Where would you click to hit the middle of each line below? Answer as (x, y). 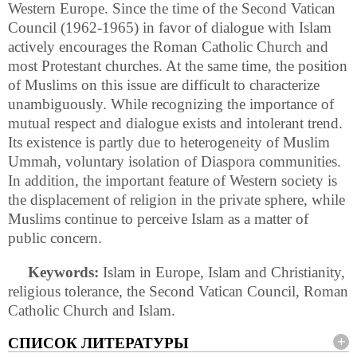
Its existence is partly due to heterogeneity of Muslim (169, 142)
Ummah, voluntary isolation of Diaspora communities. (175, 161)
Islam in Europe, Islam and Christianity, (222, 272)
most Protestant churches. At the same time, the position (178, 65)
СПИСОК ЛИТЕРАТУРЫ (98, 343)
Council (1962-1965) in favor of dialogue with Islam (170, 27)
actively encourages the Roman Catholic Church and (168, 46)
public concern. (55, 237)
